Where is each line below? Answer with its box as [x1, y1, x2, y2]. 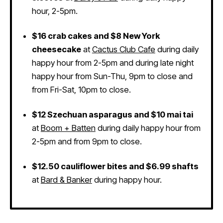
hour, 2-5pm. [31, 5, 84, 16]
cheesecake [31, 44, 81, 54]
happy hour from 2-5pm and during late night [31, 57, 194, 68]
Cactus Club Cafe [92, 44, 155, 54]
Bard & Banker [40, 174, 92, 185]
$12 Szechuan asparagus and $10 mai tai [31, 109, 193, 119]
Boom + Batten [40, 122, 96, 133]
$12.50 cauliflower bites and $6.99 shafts [31, 161, 199, 171]
